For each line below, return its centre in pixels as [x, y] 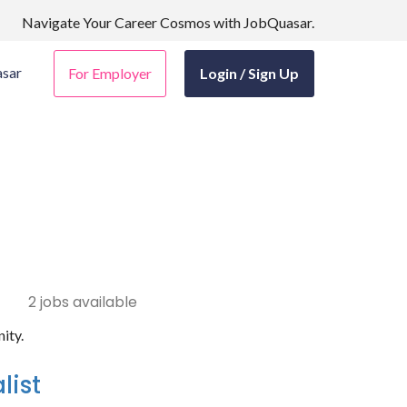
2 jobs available [83, 303]
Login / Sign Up [249, 74]
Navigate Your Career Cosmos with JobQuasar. [168, 22]
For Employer [110, 74]
